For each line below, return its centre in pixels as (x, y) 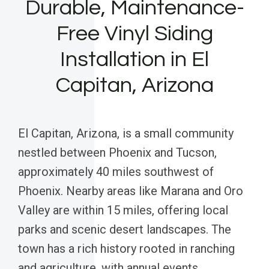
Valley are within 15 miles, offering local (123, 210)
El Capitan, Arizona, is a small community (126, 133)
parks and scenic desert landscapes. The (125, 229)
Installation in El (134, 59)
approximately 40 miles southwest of (116, 171)
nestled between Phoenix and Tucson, (117, 152)
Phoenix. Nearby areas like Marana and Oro (131, 191)
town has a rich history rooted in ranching (126, 248)
